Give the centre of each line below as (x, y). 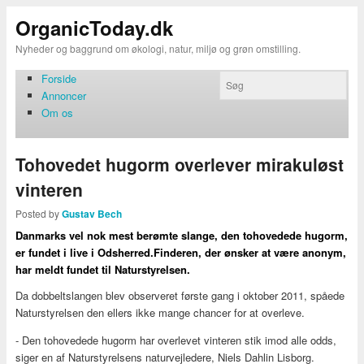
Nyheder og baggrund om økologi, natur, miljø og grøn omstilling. (158, 48)
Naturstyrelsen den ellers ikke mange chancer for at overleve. (160, 312)
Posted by (38, 214)
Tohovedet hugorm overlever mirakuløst (179, 164)
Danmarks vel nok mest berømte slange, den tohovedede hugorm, (181, 236)
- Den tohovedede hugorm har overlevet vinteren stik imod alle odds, (175, 340)
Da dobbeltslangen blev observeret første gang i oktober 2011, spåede (180, 295)
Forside (59, 78)
